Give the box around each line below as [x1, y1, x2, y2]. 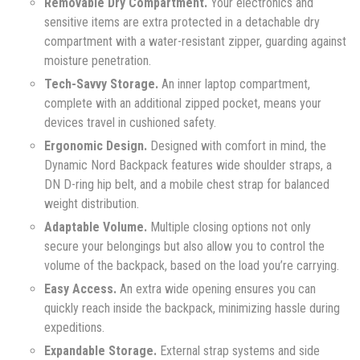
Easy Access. [44, 280, 117, 297]
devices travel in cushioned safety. [44, 114, 216, 130]
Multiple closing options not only [147, 219, 311, 235]
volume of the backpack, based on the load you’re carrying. [44, 257, 339, 273]
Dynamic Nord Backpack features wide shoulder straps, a [44, 157, 332, 173]
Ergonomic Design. [44, 137, 147, 153]
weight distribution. [44, 195, 139, 211]
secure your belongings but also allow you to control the [44, 238, 325, 254]
